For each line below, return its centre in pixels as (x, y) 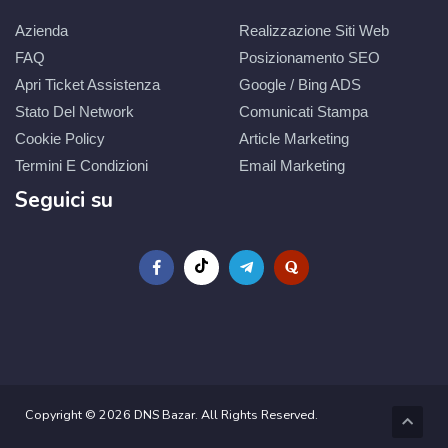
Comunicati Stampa (303, 111)
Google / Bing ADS (300, 84)
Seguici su (64, 200)
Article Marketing (294, 138)
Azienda (41, 30)
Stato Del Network (74, 111)
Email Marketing (292, 165)
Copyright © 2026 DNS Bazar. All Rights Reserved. (171, 414)
